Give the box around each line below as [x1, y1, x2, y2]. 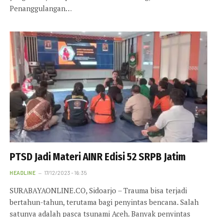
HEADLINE [10, 170, 36, 176]
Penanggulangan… [10, 3, 72, 13]
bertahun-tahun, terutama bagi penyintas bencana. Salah [10, 197, 199, 207]
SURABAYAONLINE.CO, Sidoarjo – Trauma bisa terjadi [10, 186, 187, 196]
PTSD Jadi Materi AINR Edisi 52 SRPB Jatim [10, 151, 186, 164]
